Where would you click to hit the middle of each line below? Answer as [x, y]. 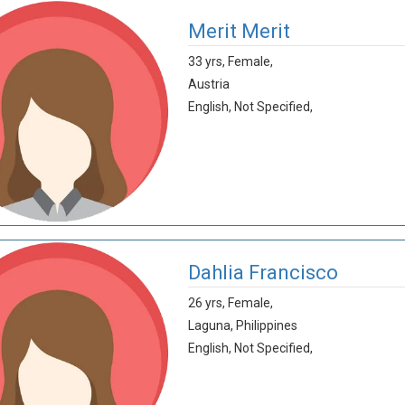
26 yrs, [207, 303]
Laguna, [212, 325]
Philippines [266, 325]
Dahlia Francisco [263, 273]
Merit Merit [239, 31]
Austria [208, 84]
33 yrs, [207, 61]
